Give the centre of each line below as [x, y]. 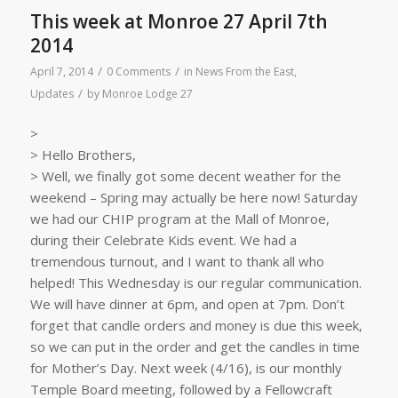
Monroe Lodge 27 [147, 93]
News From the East [244, 71]
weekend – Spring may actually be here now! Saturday [194, 198]
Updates [52, 93]
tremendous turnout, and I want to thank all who [177, 262]
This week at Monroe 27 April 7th [179, 21]
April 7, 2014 [61, 71]
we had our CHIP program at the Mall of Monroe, [179, 219]
